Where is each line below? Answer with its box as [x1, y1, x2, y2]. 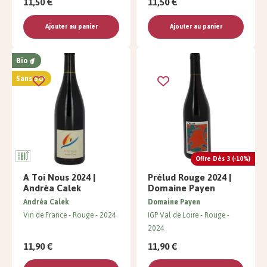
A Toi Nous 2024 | [23, 168, 95, 187]
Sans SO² [16, 72, 46, 86]
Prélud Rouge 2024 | [148, 168, 231, 187]
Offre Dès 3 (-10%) [195, 153, 250, 166]
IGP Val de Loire [148, 208, 198, 223]
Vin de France [23, 208, 67, 223]
